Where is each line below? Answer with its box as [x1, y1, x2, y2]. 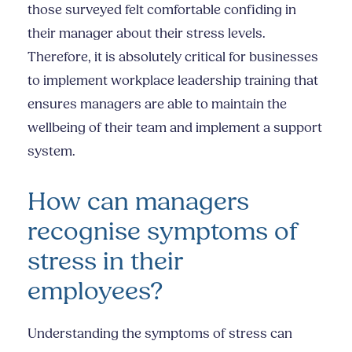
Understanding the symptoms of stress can [27, 324, 292, 343]
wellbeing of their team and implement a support [27, 119, 322, 137]
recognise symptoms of [27, 214, 299, 248]
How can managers [27, 185, 249, 218]
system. [27, 142, 75, 160]
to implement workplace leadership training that [27, 71, 318, 90]
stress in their [27, 244, 184, 278]
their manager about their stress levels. [27, 24, 266, 42]
